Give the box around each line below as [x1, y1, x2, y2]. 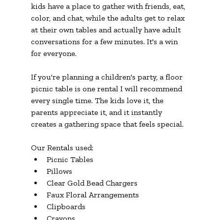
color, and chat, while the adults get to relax [30, 13, 187, 23]
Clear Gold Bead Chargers [46, 178, 137, 188]
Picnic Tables [46, 154, 93, 164]
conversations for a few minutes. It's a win [30, 36, 180, 46]
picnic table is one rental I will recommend [30, 83, 184, 93]
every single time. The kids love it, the [30, 95, 165, 105]
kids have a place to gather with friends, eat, [30, 1, 187, 11]
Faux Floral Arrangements [46, 190, 139, 199]
